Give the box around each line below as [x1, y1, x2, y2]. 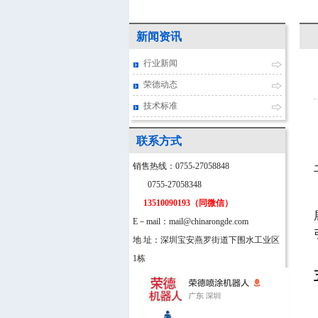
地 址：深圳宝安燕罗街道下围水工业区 [133, 235, 280, 245]
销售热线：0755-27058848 [133, 161, 229, 171]
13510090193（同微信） [133, 198, 233, 208]
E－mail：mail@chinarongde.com [133, 216, 248, 226]
